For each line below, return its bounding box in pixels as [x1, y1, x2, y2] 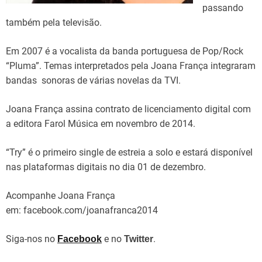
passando [202, 2, 243, 13]
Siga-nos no [6, 233, 57, 244]
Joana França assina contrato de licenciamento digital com [6, 104, 251, 115]
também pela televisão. [6, 17, 102, 28]
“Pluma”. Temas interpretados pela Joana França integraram [6, 60, 256, 71]
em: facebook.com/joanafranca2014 [6, 205, 158, 216]
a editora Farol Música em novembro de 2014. [6, 118, 195, 129]
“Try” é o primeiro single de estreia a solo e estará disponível [6, 147, 253, 158]
